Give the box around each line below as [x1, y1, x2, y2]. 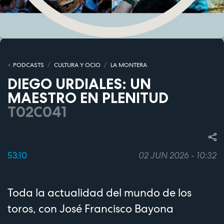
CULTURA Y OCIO [53, 61, 100, 69]
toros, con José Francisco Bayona [7, 201, 173, 215]
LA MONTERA [110, 61, 147, 69]
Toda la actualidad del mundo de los [7, 185, 191, 199]
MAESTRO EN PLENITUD [7, 89, 168, 107]
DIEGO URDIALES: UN [7, 75, 151, 93]
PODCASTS [12, 61, 44, 69]
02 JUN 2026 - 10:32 [138, 149, 216, 161]
